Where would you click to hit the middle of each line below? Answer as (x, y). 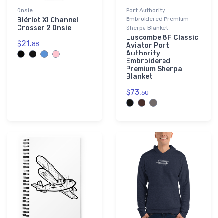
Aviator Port (148, 46)
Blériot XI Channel (48, 20)
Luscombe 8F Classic (162, 38)
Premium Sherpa (154, 69)
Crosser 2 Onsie (44, 28)
